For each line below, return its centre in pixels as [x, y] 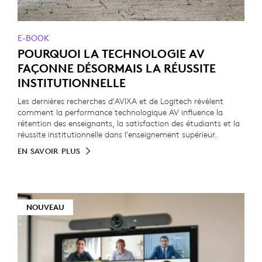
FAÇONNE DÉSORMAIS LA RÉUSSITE [117, 68]
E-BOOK [33, 38]
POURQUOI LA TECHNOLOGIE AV [111, 54]
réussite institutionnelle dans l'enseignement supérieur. [117, 135]
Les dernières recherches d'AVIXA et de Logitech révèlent [120, 101]
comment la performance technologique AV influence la [120, 112]
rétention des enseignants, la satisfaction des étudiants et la [129, 123]
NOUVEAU [45, 207]
